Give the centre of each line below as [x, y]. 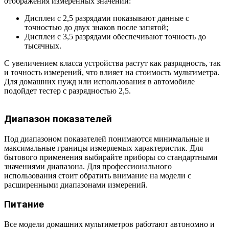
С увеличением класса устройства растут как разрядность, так [112, 63]
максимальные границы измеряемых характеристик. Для [104, 148]
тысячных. [43, 46]
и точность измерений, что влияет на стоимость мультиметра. [112, 73]
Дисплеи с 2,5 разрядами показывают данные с [107, 18]
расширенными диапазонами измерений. [76, 185]
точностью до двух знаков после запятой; [96, 28]
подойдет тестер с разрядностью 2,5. [67, 91]
